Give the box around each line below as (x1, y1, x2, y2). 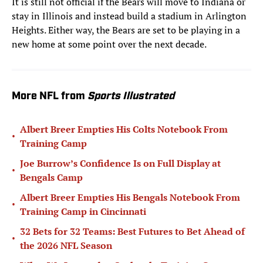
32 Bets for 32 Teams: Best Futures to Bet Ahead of (20, 225, 245, 238)
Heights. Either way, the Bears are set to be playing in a (12, 23, 240, 37)
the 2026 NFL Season (20, 239, 112, 252)
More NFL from (12, 91, 87, 103)
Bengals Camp (20, 171, 83, 184)
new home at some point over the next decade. (12, 38, 207, 51)
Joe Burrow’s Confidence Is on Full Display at (20, 157, 221, 170)
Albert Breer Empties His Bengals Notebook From (20, 191, 240, 204)
